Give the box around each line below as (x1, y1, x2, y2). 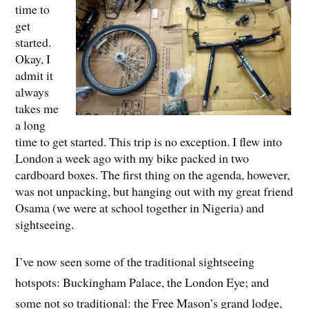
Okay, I (15, 50, 51, 68)
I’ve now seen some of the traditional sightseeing (15, 252, 255, 270)
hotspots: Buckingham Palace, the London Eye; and (15, 273, 270, 290)
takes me (15, 100, 59, 117)
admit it (15, 67, 54, 84)
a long (15, 117, 46, 134)
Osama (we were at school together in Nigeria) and (15, 199, 265, 217)
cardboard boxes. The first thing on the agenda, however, (15, 166, 290, 183)
